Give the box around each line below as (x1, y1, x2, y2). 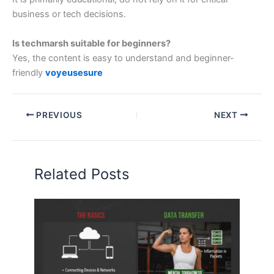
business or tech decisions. (12, 9, 126, 20)
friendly (12, 67, 45, 78)
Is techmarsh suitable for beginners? (12, 37, 171, 49)
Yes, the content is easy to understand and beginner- (12, 52, 234, 64)
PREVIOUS (34, 109, 83, 120)
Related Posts (34, 165, 130, 183)
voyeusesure (45, 67, 103, 78)
